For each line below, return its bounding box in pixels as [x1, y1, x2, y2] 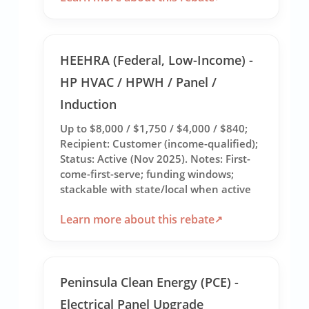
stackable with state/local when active [60, 181, 252, 196]
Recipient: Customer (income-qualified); [60, 136, 259, 150]
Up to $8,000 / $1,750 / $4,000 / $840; [60, 121, 248, 135]
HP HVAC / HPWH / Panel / [60, 73, 217, 90]
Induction [60, 95, 117, 112]
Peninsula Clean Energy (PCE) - [60, 274, 239, 291]
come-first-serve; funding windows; [60, 166, 235, 181]
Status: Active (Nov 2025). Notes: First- [60, 151, 251, 166]
